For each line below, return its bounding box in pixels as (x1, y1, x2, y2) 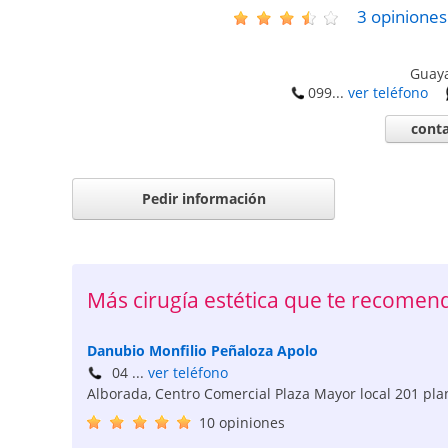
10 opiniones (199, 413, 285, 433)
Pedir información (141, 188, 266, 208)
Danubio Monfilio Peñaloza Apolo (87, 340, 318, 360)
